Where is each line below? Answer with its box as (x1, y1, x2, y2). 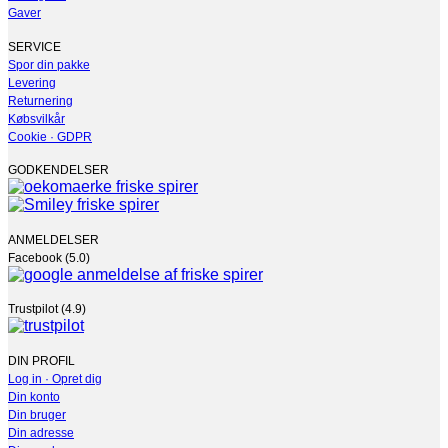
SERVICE (8, 35, 61, 50)
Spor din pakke (8, 53, 90, 68)
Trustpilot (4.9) (8, 298, 86, 313)
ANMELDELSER (8, 228, 99, 243)
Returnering (8, 89, 73, 104)
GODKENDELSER (8, 159, 109, 174)
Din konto (8, 385, 60, 400)
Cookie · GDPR (8, 125, 92, 140)
